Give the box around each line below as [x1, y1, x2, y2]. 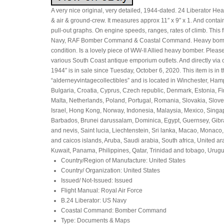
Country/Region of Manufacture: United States [61, 157, 185, 164]
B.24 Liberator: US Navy [61, 197, 126, 204]
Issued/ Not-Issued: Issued [61, 177, 132, 184]
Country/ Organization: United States [61, 167, 160, 174]
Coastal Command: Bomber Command [61, 207, 166, 214]
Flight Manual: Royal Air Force [61, 187, 142, 194]
